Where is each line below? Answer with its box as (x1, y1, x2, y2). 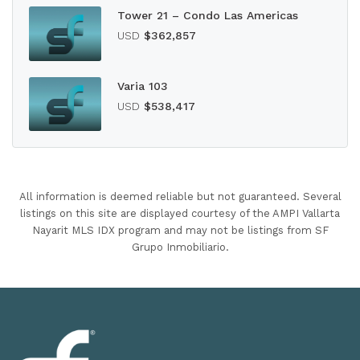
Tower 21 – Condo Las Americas (117, 9, 298, 22)
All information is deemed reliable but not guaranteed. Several (18, 190, 342, 202)
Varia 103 (117, 79, 168, 92)
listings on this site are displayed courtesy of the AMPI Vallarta (20, 207, 340, 219)
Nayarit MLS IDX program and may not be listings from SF (31, 224, 329, 236)
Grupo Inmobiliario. (131, 241, 229, 253)
